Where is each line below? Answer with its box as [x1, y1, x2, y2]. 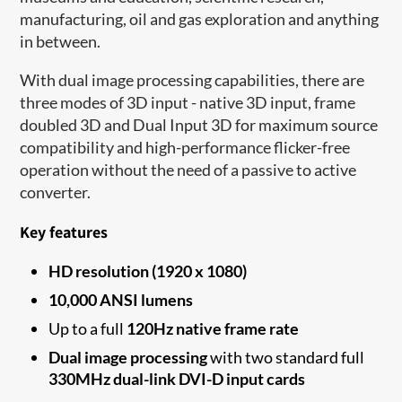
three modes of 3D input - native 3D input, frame [20, 92, 356, 112]
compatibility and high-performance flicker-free [20, 136, 351, 157]
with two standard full [207, 346, 365, 367]
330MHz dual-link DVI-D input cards [48, 368, 306, 389]
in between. [20, 31, 101, 51]
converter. [20, 181, 92, 202]
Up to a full [48, 318, 127, 338]
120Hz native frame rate [127, 318, 300, 338]
